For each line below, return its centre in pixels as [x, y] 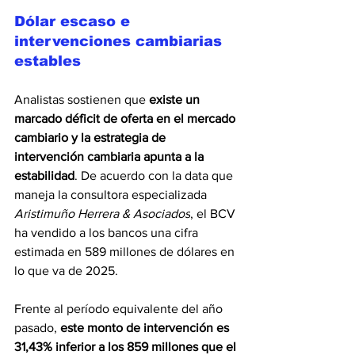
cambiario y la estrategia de [92, 138]
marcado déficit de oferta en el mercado [126, 119]
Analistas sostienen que [82, 100]
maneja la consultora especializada [112, 195]
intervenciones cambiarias [120, 42]
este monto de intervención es [146, 328]
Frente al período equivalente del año [120, 309]
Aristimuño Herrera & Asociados [102, 214]
